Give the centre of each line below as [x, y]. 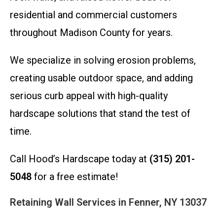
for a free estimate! [75, 177]
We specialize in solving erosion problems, [103, 60]
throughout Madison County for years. [91, 33]
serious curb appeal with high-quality [89, 96]
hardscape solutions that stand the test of [100, 113]
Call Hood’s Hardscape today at [80, 159]
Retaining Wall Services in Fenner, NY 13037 [108, 202]
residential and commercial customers [93, 15]
